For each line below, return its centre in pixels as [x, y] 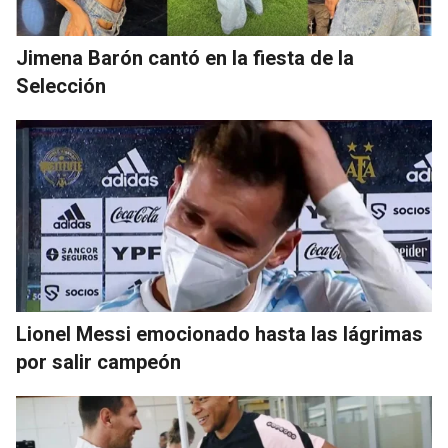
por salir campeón [98, 361]
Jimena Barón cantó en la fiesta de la [185, 57]
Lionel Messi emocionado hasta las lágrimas [219, 333]
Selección [61, 85]
